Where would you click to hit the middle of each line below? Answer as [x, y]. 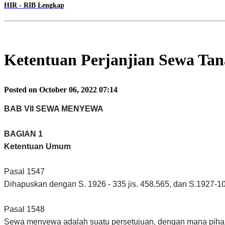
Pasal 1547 [24, 172]
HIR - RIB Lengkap [34, 6]
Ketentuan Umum [37, 147]
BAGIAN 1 [23, 134]
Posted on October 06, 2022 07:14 [61, 90]
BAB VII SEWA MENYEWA [54, 109]
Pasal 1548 [24, 209]
